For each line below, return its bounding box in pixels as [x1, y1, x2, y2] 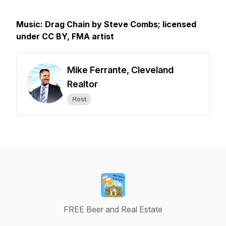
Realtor [67, 79, 98, 89]
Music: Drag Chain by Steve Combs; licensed [16, 19, 196, 29]
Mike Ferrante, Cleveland [67, 65, 174, 75]
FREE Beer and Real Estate [64, 204, 162, 214]
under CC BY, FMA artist [16, 31, 114, 41]
